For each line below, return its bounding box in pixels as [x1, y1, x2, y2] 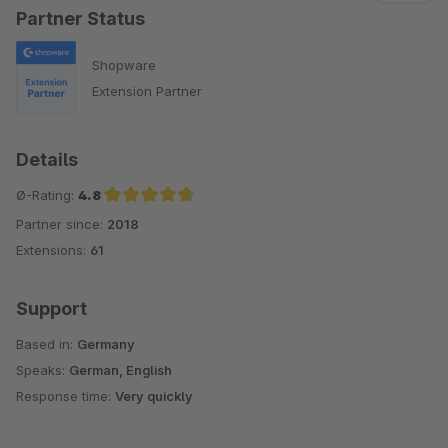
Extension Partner [92, 82, 202, 99]
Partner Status [16, 8, 145, 30]
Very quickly [115, 388, 193, 405]
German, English [69, 362, 172, 379]
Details [16, 149, 78, 171]
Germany [77, 336, 135, 353]
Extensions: [16, 242, 90, 259]
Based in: [16, 336, 77, 353]
